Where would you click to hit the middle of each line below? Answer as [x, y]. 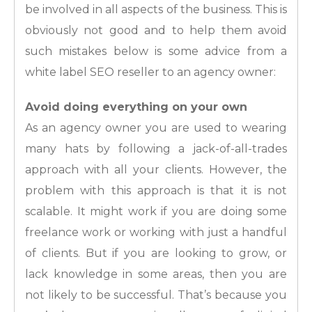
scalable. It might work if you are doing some [156, 212]
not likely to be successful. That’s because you [156, 295]
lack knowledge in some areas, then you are [156, 274]
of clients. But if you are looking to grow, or [156, 253]
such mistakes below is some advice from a [156, 52]
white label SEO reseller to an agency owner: [150, 72]
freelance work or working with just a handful [156, 233]
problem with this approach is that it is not [156, 191]
